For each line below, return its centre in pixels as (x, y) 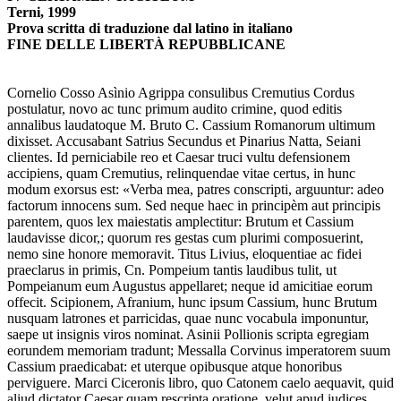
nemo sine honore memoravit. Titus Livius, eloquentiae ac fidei (184, 254)
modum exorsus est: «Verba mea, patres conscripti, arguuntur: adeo (196, 190)
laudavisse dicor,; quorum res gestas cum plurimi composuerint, (185, 238)
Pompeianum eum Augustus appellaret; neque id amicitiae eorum (190, 286)
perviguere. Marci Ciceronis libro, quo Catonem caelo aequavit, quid (200, 383)
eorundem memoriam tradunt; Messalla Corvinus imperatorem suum (199, 351)
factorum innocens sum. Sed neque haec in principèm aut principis (194, 206)
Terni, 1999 (42, 13)
